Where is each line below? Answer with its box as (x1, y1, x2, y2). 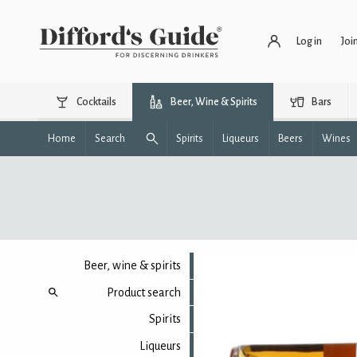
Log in (296, 35, 322, 47)
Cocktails (76, 96, 116, 108)
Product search (106, 285, 181, 299)
